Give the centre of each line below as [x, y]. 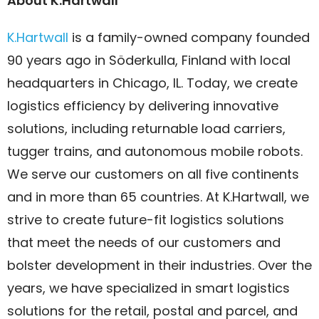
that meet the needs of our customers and [144, 242]
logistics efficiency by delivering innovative [143, 106]
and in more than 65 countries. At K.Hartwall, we [158, 197]
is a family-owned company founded [189, 37]
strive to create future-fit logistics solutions [146, 220]
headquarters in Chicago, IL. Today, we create [152, 83]
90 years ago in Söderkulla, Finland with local [149, 60]
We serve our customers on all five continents [153, 174]
